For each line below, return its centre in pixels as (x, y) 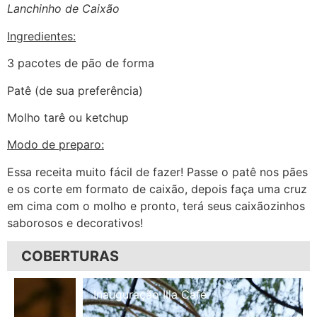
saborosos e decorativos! (75, 223)
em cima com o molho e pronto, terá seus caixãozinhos (156, 206)
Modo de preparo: (56, 145)
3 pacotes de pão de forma (81, 63)
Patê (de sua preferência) (75, 90)
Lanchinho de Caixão (63, 9)
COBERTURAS (70, 257)
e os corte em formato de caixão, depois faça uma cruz (157, 189)
